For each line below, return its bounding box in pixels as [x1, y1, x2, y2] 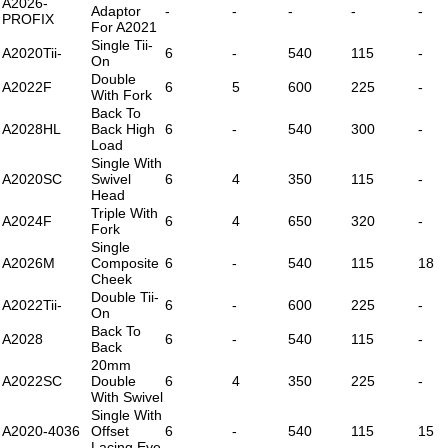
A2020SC [2, 170, 62, 187]
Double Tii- [91, 288, 159, 305]
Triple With [91, 204, 158, 221]
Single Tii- [91, 36, 153, 53]
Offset [91, 422, 129, 439]
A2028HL [2, 120, 61, 137]
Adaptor [91, 2, 141, 19]
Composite [91, 254, 159, 271]
